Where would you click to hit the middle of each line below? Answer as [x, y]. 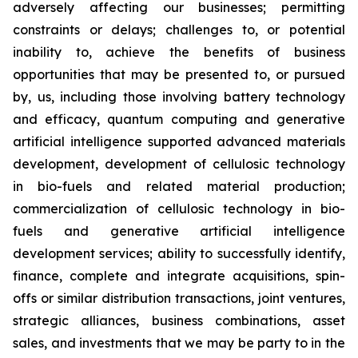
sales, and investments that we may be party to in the [179, 343]
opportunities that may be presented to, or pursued [179, 74]
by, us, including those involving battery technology [179, 97]
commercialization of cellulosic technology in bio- [179, 209]
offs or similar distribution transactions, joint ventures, [179, 298]
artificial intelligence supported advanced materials [179, 141]
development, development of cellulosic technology [179, 164]
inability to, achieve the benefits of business [179, 52]
